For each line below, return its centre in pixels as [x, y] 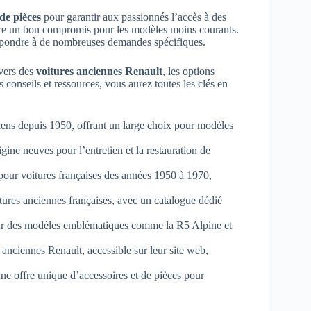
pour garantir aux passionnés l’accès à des [134, 17]
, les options [188, 71]
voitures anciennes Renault [99, 71]
